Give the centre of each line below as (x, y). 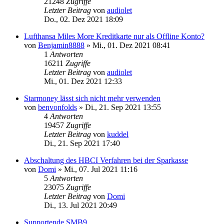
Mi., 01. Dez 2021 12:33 (83, 81)
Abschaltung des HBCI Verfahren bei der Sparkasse (106, 160)
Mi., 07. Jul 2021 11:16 (101, 169)
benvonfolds (57, 107)
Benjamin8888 (61, 45)
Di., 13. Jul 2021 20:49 (80, 205)
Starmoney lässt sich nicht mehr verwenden (92, 98)
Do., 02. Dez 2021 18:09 (83, 19)
